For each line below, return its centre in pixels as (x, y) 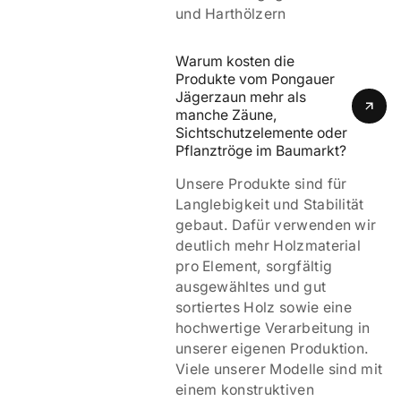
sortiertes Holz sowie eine (264, 308)
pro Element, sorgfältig (254, 267)
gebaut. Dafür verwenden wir (276, 226)
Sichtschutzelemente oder (261, 132)
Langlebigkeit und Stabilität (269, 205)
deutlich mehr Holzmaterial (268, 246)
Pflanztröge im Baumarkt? (260, 150)
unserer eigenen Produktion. (272, 349)
